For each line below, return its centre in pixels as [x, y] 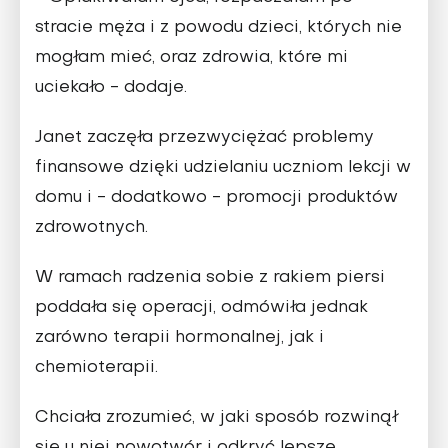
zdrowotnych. [91, 228]
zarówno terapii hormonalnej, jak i [179, 338]
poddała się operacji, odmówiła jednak [201, 308]
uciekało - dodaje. [111, 88]
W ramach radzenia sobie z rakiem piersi [210, 278]
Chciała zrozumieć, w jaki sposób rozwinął [217, 418]
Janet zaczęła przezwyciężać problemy [204, 138]
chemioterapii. [96, 368]
